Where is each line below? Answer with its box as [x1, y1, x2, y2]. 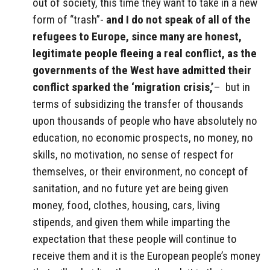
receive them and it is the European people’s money [33, 248, 260, 263]
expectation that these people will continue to [33, 231, 237, 246]
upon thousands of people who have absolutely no [33, 113, 257, 128]
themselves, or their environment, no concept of [33, 164, 248, 178]
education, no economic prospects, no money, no [33, 130, 253, 145]
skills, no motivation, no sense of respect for [33, 147, 234, 162]
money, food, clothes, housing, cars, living [33, 198, 220, 212]
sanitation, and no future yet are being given [33, 181, 228, 195]
